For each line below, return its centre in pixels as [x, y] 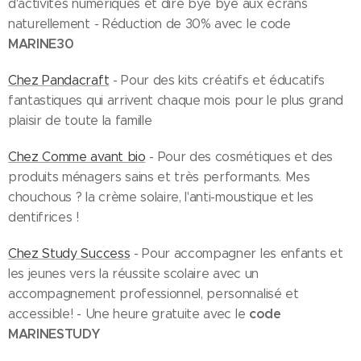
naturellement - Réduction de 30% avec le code [149, 24]
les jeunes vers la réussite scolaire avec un [133, 274]
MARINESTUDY [54, 334]
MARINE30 [41, 44]
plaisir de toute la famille [80, 120]
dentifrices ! [44, 217]
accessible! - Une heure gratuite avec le [129, 314]
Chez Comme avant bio [77, 157]
